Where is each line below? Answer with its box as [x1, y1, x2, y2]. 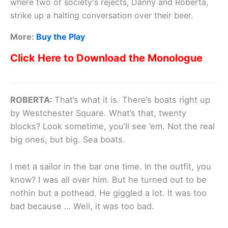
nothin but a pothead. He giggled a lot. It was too [10, 187, 207, 198]
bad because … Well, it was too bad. [10, 201, 154, 211]
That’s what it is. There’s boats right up [54, 95, 210, 105]
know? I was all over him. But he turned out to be [10, 174, 207, 185]
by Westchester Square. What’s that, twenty [10, 108, 186, 119]
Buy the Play [36, 32, 85, 42]
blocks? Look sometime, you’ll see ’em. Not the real [10, 121, 215, 132]
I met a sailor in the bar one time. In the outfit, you [10, 161, 211, 172]
